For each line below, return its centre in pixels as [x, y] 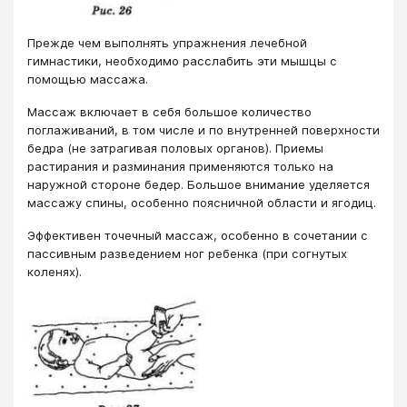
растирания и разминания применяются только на [180, 166]
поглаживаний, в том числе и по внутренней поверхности [203, 129]
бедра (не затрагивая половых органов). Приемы [175, 148]
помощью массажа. [88, 79]
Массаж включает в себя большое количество [169, 111]
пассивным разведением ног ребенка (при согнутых [187, 254]
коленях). [55, 272]
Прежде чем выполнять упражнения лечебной [167, 42]
